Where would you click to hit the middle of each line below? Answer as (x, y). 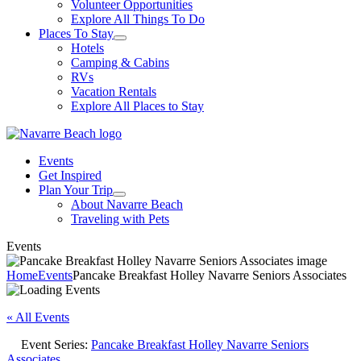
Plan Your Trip (76, 190)
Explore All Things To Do (138, 19)
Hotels (87, 48)
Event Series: (56, 344)
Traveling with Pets (120, 219)
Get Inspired (70, 175)
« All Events (38, 317)
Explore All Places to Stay (137, 106)
